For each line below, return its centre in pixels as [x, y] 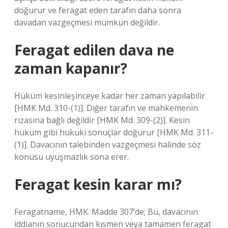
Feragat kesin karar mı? [98, 184]
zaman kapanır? [71, 68]
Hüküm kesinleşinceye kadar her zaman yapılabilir [110, 96]
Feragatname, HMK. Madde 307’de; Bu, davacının [106, 212]
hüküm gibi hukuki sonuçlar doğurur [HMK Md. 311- [114, 132]
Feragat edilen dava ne [94, 50]
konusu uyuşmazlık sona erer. [72, 157]
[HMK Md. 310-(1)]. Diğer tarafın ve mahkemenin [106, 108]
